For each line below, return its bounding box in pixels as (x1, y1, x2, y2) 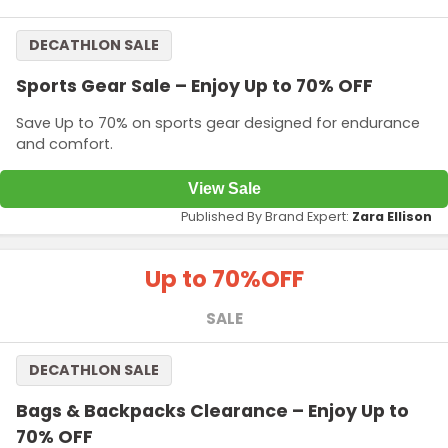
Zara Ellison (352, 207, 432, 225)
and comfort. (16, 134, 113, 155)
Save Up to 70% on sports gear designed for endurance (16, 113, 420, 134)
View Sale (187, 179, 261, 197)
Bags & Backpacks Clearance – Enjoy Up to (16, 398, 409, 423)
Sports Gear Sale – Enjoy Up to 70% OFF (16, 73, 373, 98)
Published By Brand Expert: (181, 207, 352, 225)
